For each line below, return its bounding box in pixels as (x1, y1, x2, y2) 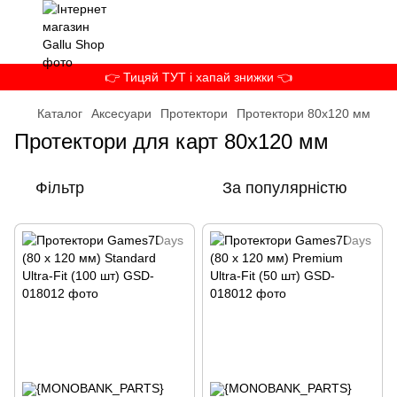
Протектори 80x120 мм (237, 106, 370, 121)
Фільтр (35, 179, 84, 197)
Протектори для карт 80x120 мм (14, 129, 329, 153)
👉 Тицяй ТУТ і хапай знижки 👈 (105, 70, 292, 84)
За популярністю (222, 179, 347, 197)
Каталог (37, 106, 82, 121)
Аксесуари (91, 106, 152, 121)
